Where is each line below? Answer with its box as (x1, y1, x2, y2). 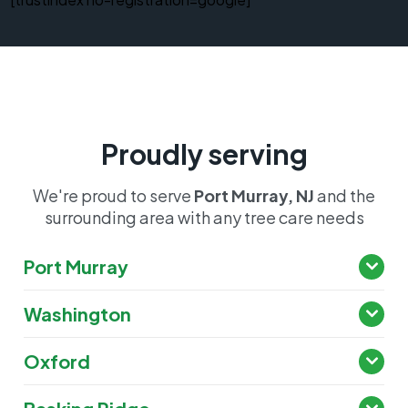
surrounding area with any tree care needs (44, 207, 364, 229)
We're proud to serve (33, 185, 194, 207)
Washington (24, 302, 132, 326)
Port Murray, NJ (194, 185, 314, 207)
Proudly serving (100, 137, 308, 172)
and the (314, 185, 375, 207)
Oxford (24, 350, 91, 373)
